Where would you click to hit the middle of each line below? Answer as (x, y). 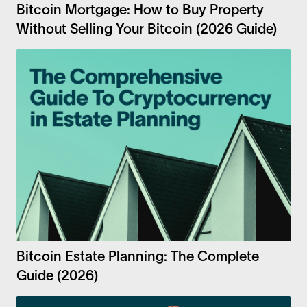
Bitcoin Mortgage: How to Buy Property (140, 10)
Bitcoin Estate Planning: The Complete (138, 257)
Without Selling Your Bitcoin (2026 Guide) (147, 29)
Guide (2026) (57, 276)
